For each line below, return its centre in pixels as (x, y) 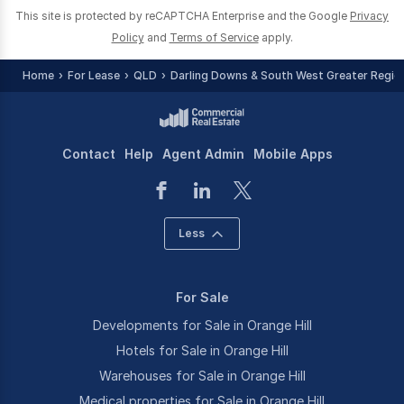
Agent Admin (203, 154)
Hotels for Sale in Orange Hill (202, 350)
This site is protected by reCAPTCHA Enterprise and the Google (181, 16)
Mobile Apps (293, 154)
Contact (89, 154)
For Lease (94, 75)
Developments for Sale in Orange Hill (202, 325)
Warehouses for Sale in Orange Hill (202, 376)
